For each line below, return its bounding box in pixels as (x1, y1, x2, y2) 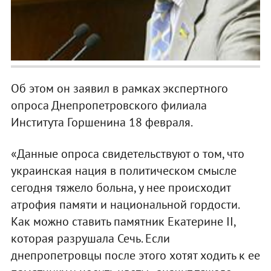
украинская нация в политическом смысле (10, 162, 237, 178)
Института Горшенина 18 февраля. (10, 114, 193, 130)
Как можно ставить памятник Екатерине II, (10, 213, 235, 229)
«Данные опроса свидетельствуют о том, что (10, 145, 244, 162)
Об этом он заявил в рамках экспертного (10, 80, 228, 96)
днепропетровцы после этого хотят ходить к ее (10, 247, 260, 263)
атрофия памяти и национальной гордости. (10, 196, 239, 212)
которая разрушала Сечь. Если (10, 230, 170, 246)
